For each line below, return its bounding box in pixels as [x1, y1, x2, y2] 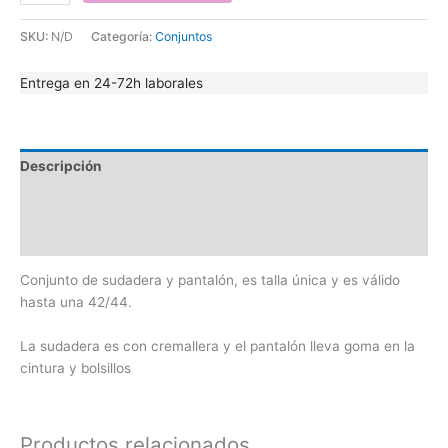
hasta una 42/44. [20, 294, 132, 311]
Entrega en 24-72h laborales [20, 74, 203, 91]
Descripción [20, 158, 102, 175]
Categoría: [91, 29, 155, 44]
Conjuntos [155, 29, 212, 44]
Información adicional [20, 194, 166, 211]
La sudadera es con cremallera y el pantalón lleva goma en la [20, 338, 415, 355]
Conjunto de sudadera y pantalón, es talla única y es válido [20, 272, 400, 289]
